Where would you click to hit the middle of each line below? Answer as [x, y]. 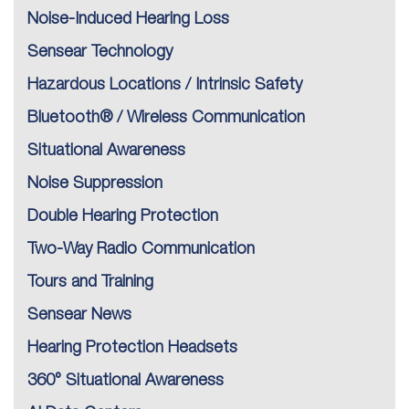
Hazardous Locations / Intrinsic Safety [165, 85]
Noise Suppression [95, 184]
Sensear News [79, 315]
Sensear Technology [100, 52]
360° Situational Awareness [126, 381]
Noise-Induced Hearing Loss [128, 20]
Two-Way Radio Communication [141, 250]
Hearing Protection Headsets [132, 348]
